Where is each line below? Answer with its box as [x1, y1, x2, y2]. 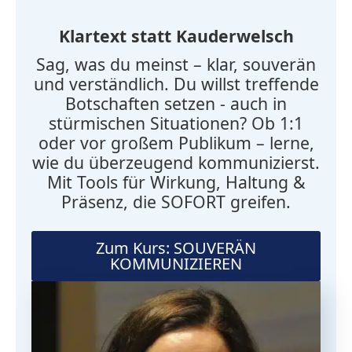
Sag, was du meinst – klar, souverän [36, 52, 316, 75]
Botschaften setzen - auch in [65, 91, 287, 115]
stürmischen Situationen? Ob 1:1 [49, 111, 303, 134]
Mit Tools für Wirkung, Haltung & [46, 170, 306, 193]
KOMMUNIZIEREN [110, 253, 242, 275]
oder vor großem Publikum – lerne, [38, 130, 314, 154]
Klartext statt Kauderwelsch [58, 24, 294, 48]
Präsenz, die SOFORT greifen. [61, 189, 291, 213]
